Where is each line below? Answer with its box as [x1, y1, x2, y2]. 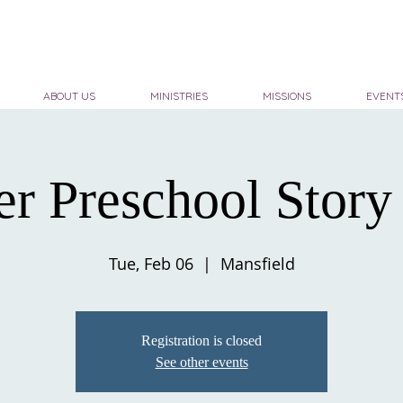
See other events [155, 354, 248, 370]
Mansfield [219, 253, 295, 274]
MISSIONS [262, 89, 311, 103]
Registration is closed [141, 333, 262, 348]
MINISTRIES [149, 89, 208, 103]
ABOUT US [42, 89, 95, 103]
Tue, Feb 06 [108, 253, 193, 274]
